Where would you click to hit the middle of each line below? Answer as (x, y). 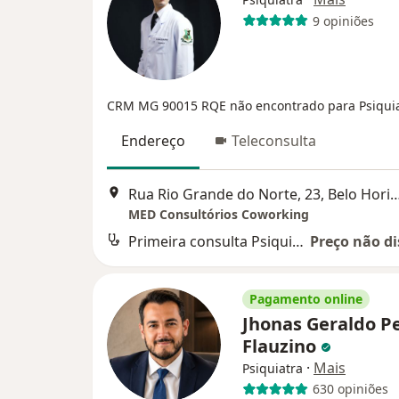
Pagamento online (306, 298)
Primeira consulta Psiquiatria (298, 241)
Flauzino (281, 346)
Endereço (153, 141)
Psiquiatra (273, 368)
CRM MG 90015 (154, 106)
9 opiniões (343, 20)
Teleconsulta (274, 141)
